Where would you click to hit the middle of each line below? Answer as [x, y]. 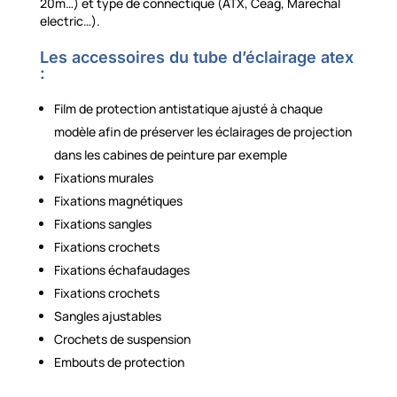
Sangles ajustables [107, 316]
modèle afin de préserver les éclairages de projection [202, 132]
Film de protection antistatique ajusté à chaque [188, 109]
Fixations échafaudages [121, 270]
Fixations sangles [102, 224]
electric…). [70, 21]
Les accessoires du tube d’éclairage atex [196, 58]
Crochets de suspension [122, 339]
